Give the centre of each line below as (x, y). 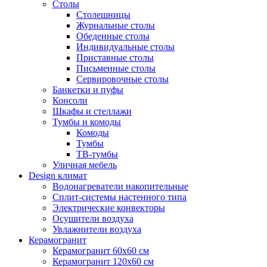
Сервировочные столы (122, 79)
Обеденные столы (113, 36)
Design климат (58, 176)
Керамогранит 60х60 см (101, 251)
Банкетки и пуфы (88, 90)
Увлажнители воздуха (97, 229)
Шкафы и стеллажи (92, 111)
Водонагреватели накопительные (120, 187)
